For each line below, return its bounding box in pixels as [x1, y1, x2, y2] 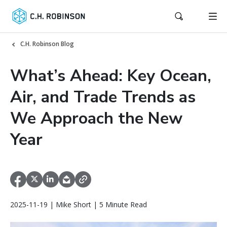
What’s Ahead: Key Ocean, [10, 65, 211, 87]
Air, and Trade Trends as [10, 86, 196, 108]
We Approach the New [10, 107, 182, 129]
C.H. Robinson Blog [20, 40, 74, 48]
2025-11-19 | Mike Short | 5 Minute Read [10, 200, 147, 210]
